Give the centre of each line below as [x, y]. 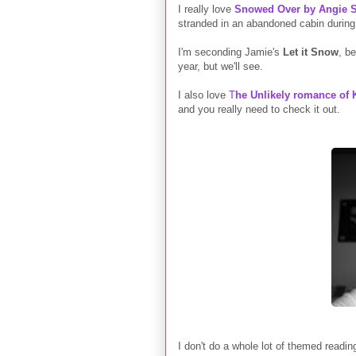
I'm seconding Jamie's [230, 52]
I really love [206, 9]
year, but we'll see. [221, 66]
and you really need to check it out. [259, 109]
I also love [203, 95]
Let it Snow [311, 52]
